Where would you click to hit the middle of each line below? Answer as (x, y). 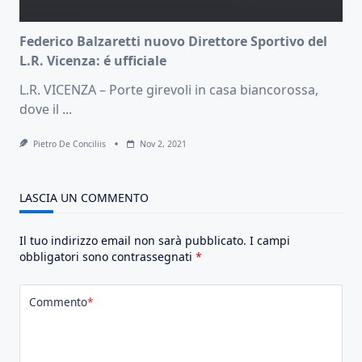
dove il (39, 109)
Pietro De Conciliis (69, 143)
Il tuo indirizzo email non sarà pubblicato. (133, 240)
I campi (270, 240)
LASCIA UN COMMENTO (84, 197)
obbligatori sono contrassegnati (107, 256)
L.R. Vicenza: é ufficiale (93, 60)
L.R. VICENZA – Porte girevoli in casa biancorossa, (169, 89)
